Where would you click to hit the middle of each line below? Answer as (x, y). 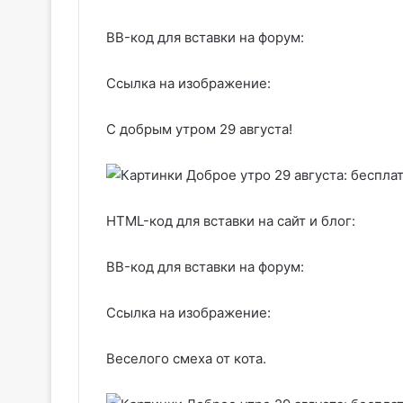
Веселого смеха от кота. (186, 358)
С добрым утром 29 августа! (199, 129)
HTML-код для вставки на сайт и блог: (231, 221)
